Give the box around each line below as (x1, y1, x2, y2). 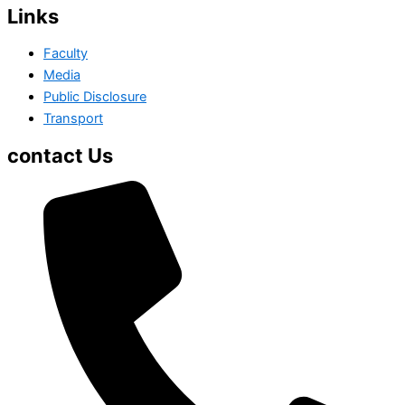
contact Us (7, 143, 113, 167)
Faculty (43, 45, 88, 62)
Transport (43, 110, 103, 127)
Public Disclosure (43, 89, 146, 106)
